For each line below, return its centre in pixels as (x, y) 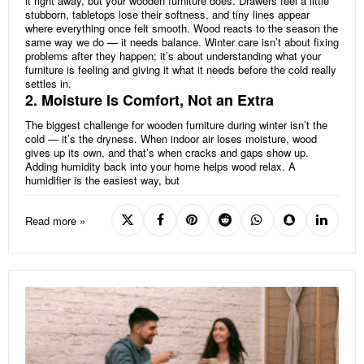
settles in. (48, 84)
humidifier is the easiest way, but (102, 180)
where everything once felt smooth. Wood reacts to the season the (182, 28)
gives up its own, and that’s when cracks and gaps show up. (167, 153)
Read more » (55, 220)
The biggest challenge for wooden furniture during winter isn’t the (176, 125)
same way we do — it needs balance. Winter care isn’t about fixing (182, 42)
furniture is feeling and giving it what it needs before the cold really (181, 70)
